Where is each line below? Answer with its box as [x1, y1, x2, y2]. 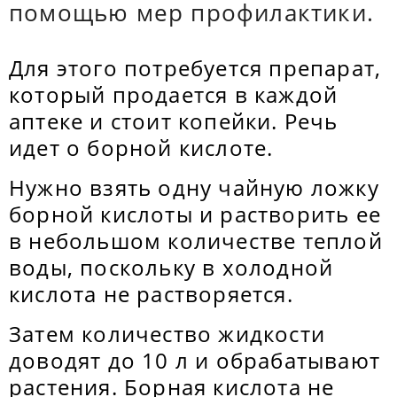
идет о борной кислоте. [9, 133, 280, 162]
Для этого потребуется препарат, [9, 53, 382, 82]
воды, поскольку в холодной [9, 253, 334, 282]
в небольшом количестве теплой [9, 226, 383, 255]
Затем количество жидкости [9, 319, 326, 348]
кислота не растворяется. [9, 279, 293, 308]
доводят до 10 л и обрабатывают [9, 346, 381, 375]
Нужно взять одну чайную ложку [9, 173, 379, 202]
